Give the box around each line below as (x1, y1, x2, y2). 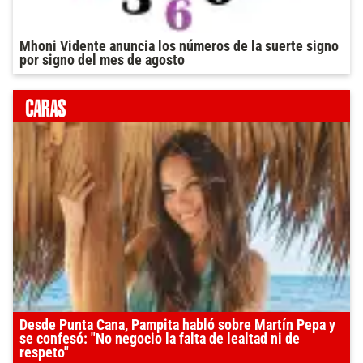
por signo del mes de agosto (19, 51, 185, 68)
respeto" (19, 344, 69, 361)
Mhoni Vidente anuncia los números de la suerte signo (19, 37, 339, 54)
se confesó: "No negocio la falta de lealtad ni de (19, 330, 300, 347)
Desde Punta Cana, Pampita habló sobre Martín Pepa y (19, 316, 335, 333)
